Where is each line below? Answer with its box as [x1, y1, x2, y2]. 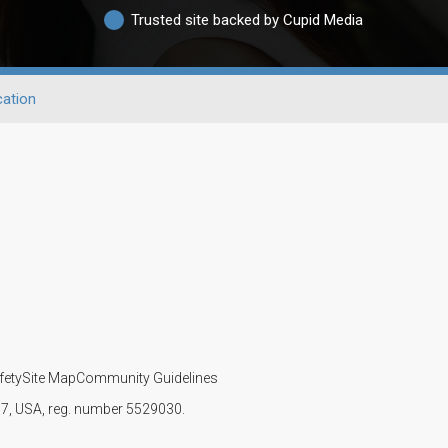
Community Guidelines [75, 369, 218, 386]
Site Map [21, 369, 76, 386]
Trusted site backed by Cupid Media [131, 10, 363, 29]
